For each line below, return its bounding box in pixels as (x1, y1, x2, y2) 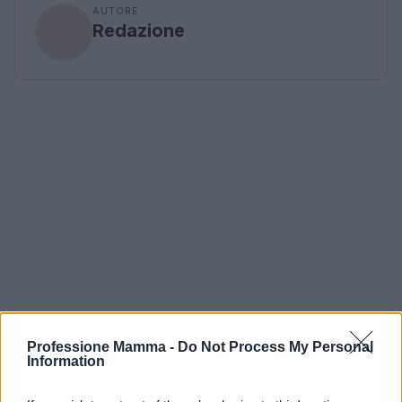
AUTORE (92, 4, 139, 17)
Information (27, 354, 105, 369)
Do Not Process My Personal (178, 339, 373, 354)
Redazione (92, 19, 185, 41)
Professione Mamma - (27, 339, 178, 354)
